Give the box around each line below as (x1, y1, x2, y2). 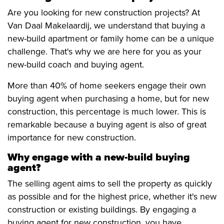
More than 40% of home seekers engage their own (7, 80, 206, 91)
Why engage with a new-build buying (7, 151, 190, 164)
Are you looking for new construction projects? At (7, 7, 200, 18)
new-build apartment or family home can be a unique (7, 33, 214, 44)
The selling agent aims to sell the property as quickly (7, 178, 212, 189)
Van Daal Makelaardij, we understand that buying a (7, 20, 205, 31)
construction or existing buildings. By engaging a (7, 204, 196, 215)
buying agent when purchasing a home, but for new (7, 93, 209, 104)
